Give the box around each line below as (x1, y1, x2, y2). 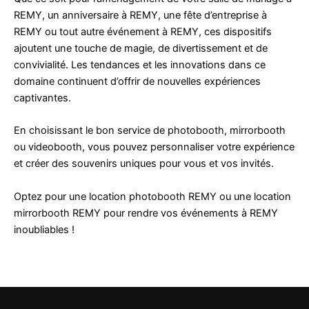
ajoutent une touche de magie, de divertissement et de (14, 42, 268, 54)
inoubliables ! (14, 223, 74, 236)
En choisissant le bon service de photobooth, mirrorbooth (14, 124, 286, 137)
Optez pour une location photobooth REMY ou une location (14, 190, 291, 203)
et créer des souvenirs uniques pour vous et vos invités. (14, 157, 274, 170)
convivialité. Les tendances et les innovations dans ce (14, 59, 266, 71)
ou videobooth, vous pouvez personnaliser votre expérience (14, 141, 295, 154)
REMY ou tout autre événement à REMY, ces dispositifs (14, 26, 272, 38)
